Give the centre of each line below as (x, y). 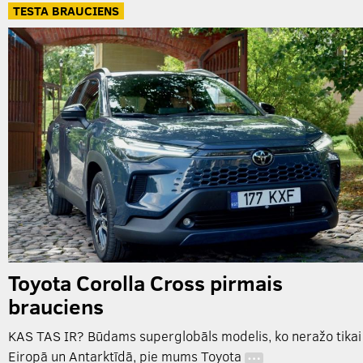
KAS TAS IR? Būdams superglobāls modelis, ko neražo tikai (185, 336)
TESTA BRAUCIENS (66, 10)
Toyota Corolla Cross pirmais (145, 283)
